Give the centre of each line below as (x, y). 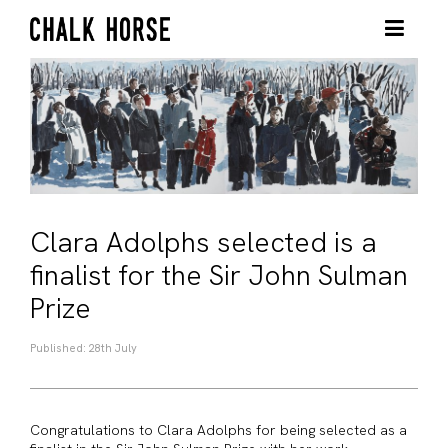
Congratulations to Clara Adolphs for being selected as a (218, 429)
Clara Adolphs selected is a (203, 241)
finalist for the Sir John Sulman (219, 274)
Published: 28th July (83, 347)
